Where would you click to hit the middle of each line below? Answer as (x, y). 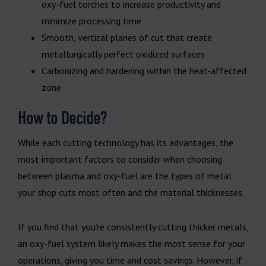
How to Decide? (62, 118)
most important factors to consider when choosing (120, 159)
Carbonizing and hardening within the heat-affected (144, 70)
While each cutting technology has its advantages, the (126, 142)
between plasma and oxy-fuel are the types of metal (125, 175)
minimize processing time (91, 20)
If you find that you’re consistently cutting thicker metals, (133, 227)
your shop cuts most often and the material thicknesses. (131, 192)
